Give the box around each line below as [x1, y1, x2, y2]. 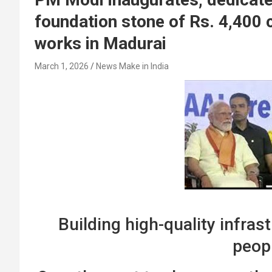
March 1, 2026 [35, 61, 89, 71]
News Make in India [96, 61, 169, 71]
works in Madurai [35, 33, 166, 53]
